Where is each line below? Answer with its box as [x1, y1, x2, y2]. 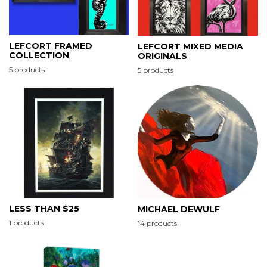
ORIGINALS [138, 50, 187, 61]
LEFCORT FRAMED [9, 40, 92, 51]
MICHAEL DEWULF [138, 204, 220, 215]
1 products [9, 218, 44, 228]
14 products [138, 219, 177, 228]
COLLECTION [9, 49, 69, 61]
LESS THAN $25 [9, 203, 79, 215]
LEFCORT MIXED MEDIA [138, 41, 243, 52]
